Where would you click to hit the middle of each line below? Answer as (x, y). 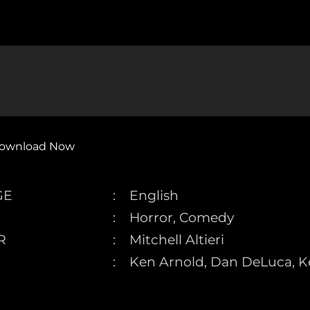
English (154, 195)
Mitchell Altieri (177, 240)
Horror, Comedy (182, 218)
